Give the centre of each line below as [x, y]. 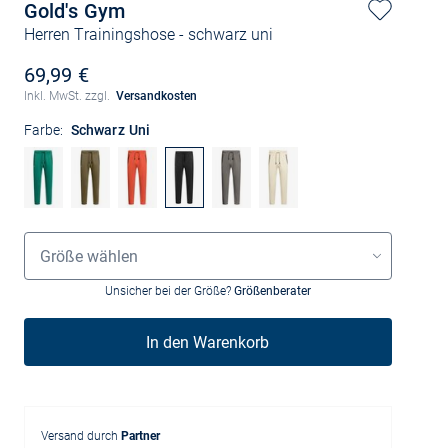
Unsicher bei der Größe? [169, 291]
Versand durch [80, 436]
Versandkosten [157, 96]
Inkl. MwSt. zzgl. [68, 96]
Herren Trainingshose [99, 34]
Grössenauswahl [75, 239]
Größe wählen [88, 256]
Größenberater [272, 291]
